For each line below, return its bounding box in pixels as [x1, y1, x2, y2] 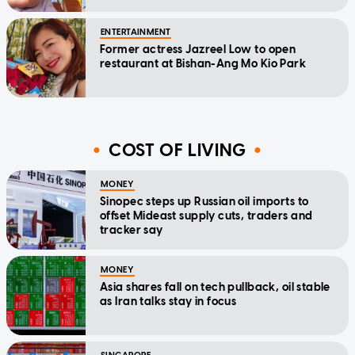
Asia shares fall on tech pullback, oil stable [100, 281, 330, 295]
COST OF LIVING [108, 139, 247, 161]
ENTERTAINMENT [101, 27, 171, 38]
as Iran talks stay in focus [100, 295, 237, 309]
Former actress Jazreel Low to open [100, 43, 296, 57]
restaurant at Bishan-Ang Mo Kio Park [100, 57, 307, 71]
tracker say [100, 223, 163, 238]
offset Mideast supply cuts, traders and [100, 209, 313, 223]
